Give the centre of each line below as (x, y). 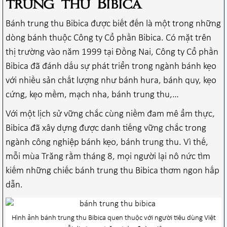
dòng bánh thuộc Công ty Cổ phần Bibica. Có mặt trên (108, 38)
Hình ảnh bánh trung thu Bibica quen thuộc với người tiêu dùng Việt (113, 218)
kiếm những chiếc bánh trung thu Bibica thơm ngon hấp (112, 171)
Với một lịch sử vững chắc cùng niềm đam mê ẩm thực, (110, 114)
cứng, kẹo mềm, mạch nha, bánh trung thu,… (92, 95)
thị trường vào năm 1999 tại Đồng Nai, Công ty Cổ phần (112, 52)
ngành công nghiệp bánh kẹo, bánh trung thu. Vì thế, (107, 142)
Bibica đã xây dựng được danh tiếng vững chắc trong (106, 128)
